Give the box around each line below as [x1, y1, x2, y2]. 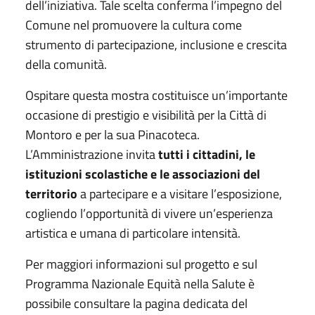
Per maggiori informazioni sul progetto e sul [25, 254, 257, 274]
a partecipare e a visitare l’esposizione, [77, 184, 282, 203]
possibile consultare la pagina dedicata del [25, 293, 247, 313]
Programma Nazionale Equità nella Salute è [25, 274, 255, 293]
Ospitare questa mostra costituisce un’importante [25, 85, 288, 105]
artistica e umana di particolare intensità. [25, 223, 240, 243]
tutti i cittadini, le [158, 144, 255, 164]
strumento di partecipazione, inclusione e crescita [25, 34, 287, 54]
